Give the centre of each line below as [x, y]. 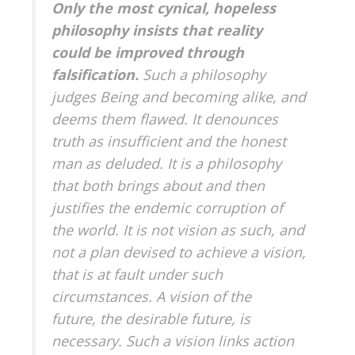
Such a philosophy [204, 74]
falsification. [97, 74]
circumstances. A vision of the [151, 296]
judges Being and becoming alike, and [179, 96]
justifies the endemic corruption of [167, 207]
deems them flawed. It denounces [165, 118]
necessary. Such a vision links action [173, 340]
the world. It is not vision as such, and [178, 229]
